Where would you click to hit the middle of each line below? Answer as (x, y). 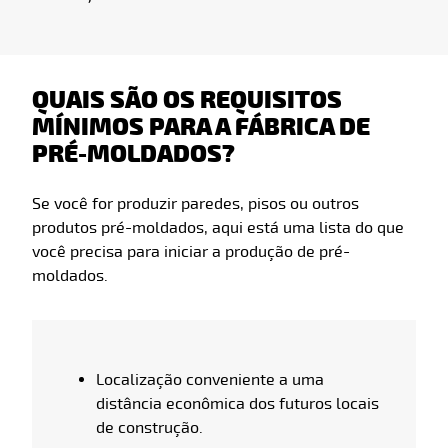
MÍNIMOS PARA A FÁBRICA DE (201, 127)
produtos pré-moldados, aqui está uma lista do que (218, 227)
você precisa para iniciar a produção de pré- (191, 251)
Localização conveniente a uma (210, 379)
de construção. (149, 427)
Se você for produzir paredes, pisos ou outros (195, 203)
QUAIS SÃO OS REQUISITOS (187, 100)
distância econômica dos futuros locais (237, 403)
